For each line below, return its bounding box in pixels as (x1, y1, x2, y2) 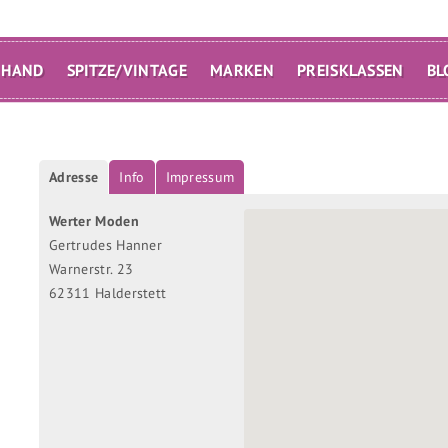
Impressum (165, 167, 235, 186)
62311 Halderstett (49, 283, 167, 302)
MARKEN (210, 60, 274, 80)
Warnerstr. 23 (49, 259, 134, 278)
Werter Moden (49, 211, 139, 230)
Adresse (49, 167, 99, 186)
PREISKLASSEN (296, 60, 404, 80)
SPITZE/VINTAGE (66, 60, 188, 80)
